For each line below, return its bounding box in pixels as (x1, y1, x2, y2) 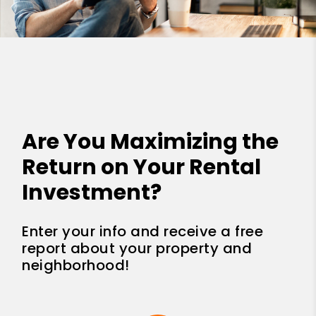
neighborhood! (22, 255, 130, 275)
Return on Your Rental (22, 152, 262, 182)
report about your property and (22, 238, 253, 258)
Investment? (22, 177, 162, 207)
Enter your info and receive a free (22, 221, 264, 241)
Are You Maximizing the (22, 126, 279, 157)
